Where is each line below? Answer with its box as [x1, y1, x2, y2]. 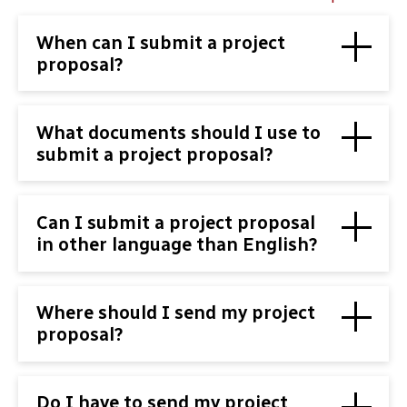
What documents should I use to [36, 121, 321, 144]
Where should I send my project [36, 302, 315, 324]
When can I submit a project [36, 31, 285, 54]
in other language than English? [36, 233, 318, 255]
